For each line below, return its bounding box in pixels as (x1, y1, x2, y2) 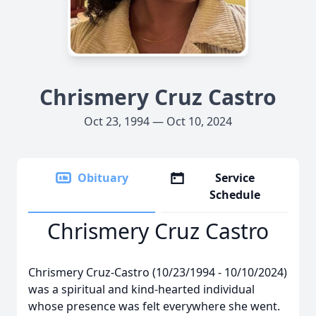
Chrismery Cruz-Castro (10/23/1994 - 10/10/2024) (28, 265, 287, 280)
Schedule (209, 187, 261, 202)
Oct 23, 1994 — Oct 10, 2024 (84, 114, 232, 129)
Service (215, 170, 255, 186)
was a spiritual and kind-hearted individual (28, 281, 255, 297)
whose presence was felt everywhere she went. (28, 298, 280, 314)
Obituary (78, 170, 128, 186)
